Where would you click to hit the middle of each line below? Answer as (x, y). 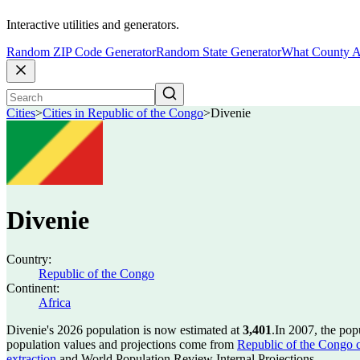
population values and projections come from (122, 344)
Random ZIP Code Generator (81, 52)
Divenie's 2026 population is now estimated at (125, 330)
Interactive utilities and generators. (93, 25)
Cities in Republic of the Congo (123, 113)
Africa (55, 303)
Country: (29, 259)
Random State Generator (219, 52)
